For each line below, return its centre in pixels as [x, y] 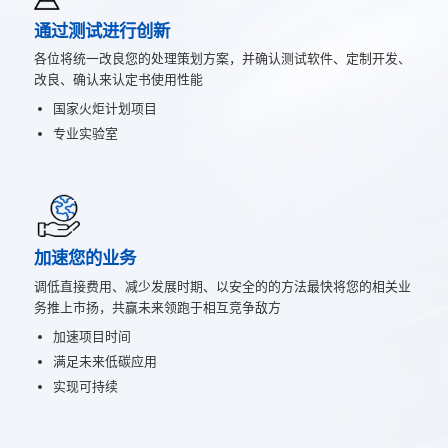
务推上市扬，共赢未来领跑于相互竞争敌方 [157, 307]
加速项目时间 [92, 336]
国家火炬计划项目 [105, 108]
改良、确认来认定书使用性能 [118, 79]
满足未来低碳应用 [105, 361]
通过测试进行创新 [101, 30]
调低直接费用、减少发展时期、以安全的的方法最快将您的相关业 [222, 286]
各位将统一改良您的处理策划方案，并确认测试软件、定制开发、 [222, 58]
